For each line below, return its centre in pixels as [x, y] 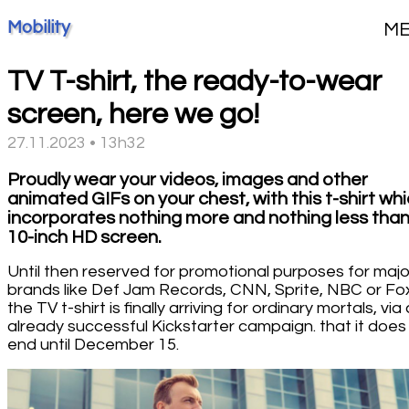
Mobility [39, 27]
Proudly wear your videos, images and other [188, 179]
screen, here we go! [133, 114]
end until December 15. [93, 344]
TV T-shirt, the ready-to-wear [194, 81]
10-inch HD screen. [84, 237]
